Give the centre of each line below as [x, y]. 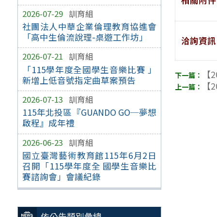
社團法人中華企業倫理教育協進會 [89, 26]
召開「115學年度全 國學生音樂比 [89, 166]
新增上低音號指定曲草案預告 [79, 80]
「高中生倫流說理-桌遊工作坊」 [85, 37]
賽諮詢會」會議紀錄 [61, 177]
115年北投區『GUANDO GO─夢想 [89, 112]
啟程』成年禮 [48, 123]
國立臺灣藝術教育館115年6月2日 [89, 155]
